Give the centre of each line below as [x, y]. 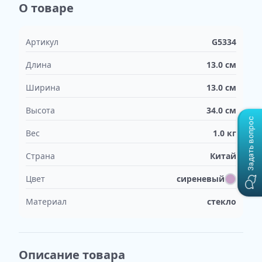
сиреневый [201, 179]
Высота [40, 110]
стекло [222, 201]
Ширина [43, 87]
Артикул [42, 42]
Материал [46, 201]
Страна [40, 156]
